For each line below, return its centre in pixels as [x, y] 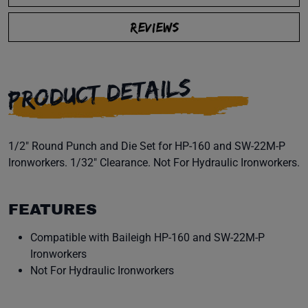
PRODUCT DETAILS [100, 93]
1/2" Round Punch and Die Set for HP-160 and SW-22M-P [147, 146]
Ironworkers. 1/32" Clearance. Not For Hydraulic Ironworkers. [154, 163]
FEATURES [53, 210]
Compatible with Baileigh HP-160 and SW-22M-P [147, 238]
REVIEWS [154, 27]
